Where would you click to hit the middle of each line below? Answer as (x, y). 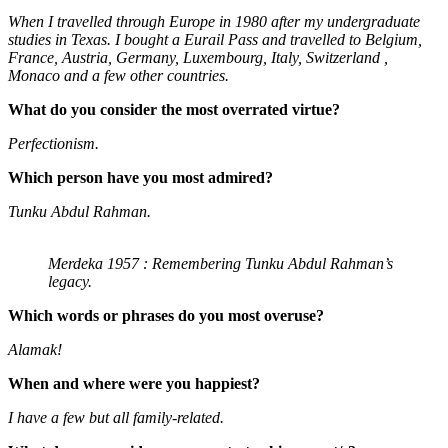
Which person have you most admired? (140, 178)
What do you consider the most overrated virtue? (174, 110)
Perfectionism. (53, 144)
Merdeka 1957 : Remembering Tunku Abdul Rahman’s (220, 264)
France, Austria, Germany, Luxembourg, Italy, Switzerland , (198, 58)
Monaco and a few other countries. (118, 76)
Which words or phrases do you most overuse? (166, 316)
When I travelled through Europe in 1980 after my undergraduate (214, 22)
